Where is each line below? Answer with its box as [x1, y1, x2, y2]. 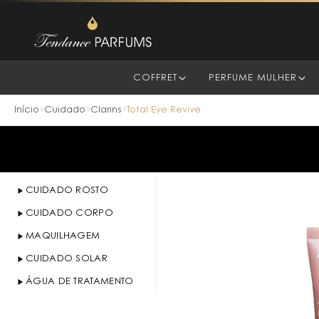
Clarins [90, 105, 122, 115]
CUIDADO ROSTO [26, 186, 108, 195]
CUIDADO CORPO [26, 209, 113, 218]
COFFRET [132, 73, 177, 83]
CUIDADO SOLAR [26, 254, 108, 263]
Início [14, 105, 39, 115]
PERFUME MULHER [208, 73, 297, 83]
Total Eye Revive [127, 105, 201, 115]
